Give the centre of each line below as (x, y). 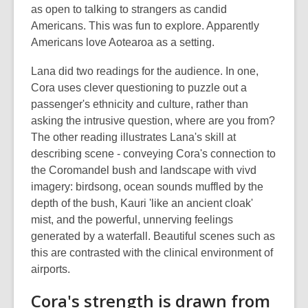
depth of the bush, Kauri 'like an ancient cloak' (142, 203)
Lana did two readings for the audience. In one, (145, 71)
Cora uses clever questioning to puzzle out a (139, 88)
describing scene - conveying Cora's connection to (153, 154)
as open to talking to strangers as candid (129, 9)
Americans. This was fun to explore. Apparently (145, 26)
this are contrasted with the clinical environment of (152, 253)
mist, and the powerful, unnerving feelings (132, 220)
